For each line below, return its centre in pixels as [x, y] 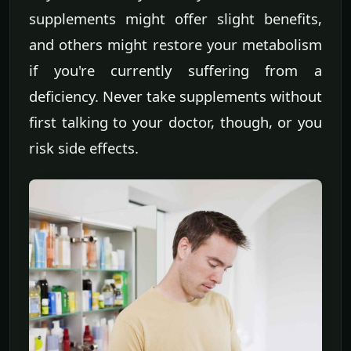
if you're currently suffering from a [175, 71]
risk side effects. [84, 148]
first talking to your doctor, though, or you [175, 122]
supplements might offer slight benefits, [175, 19]
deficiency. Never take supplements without [175, 96]
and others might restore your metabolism [175, 45]
